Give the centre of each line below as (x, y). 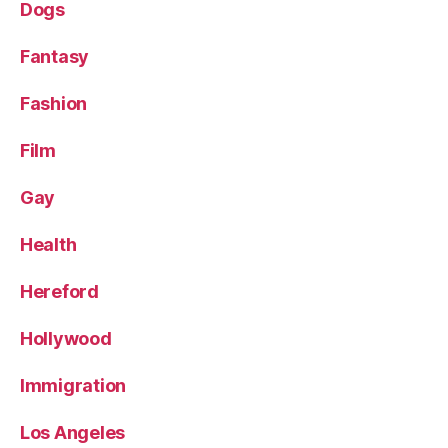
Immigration (73, 385)
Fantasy (55, 56)
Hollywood (66, 338)
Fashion (54, 103)
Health (48, 244)
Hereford (59, 291)
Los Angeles (73, 432)
